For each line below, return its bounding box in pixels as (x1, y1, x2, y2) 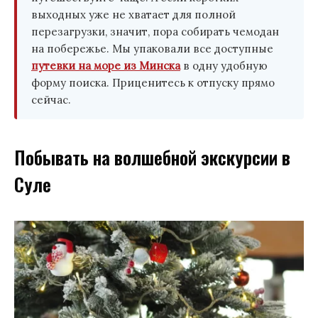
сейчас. (31, 93, 71, 107)
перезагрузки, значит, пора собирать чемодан (31, 25, 279, 39)
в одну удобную (180, 59, 268, 73)
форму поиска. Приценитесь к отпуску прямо (31, 76, 275, 90)
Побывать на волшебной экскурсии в (14, 143, 290, 170)
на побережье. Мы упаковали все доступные (31, 42, 273, 56)
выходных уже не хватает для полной (31, 8, 236, 22)
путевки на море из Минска (31, 59, 180, 73)
